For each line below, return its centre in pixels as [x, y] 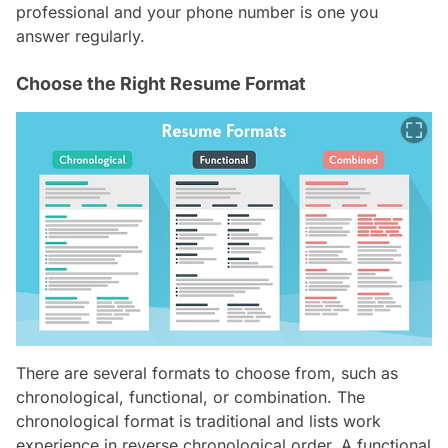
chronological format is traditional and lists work [198, 420]
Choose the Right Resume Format [161, 83]
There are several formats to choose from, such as [207, 372]
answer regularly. [80, 35]
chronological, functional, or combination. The [190, 396]
